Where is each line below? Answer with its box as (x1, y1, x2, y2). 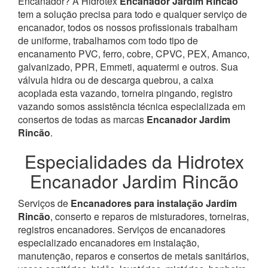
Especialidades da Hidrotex (24, 148, 244, 174)
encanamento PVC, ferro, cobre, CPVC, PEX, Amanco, (18, 46, 249, 60)
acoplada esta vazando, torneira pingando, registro (18, 86, 233, 100)
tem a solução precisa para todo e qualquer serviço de (18, 7, 247, 21)
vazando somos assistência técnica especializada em (18, 99, 245, 113)
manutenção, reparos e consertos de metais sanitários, (18, 248, 249, 263)
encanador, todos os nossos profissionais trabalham (18, 20, 237, 34)
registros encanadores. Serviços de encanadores (18, 222, 226, 236)
